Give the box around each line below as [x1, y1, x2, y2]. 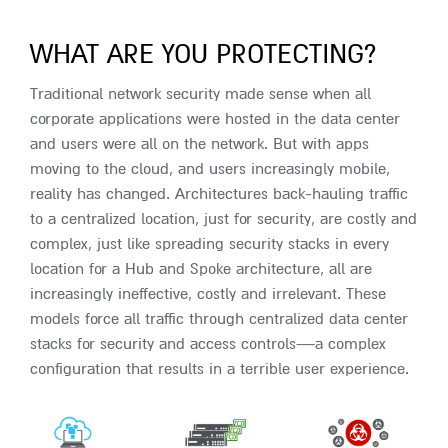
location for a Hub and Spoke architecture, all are [30, 259, 372, 279]
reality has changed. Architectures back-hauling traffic [30, 184, 408, 204]
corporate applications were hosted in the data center [30, 109, 400, 129]
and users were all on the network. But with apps [30, 134, 369, 154]
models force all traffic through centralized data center [30, 309, 408, 329]
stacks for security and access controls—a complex [30, 334, 386, 354]
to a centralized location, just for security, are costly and [30, 209, 417, 229]
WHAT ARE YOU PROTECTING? [30, 39, 376, 71]
